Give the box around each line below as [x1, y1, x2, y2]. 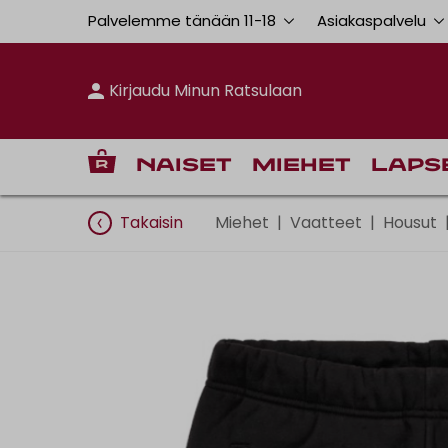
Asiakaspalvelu [316, 10, 430, 31]
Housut [383, 210, 437, 234]
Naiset [136, 156, 232, 175]
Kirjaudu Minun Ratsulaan [109, 78, 303, 102]
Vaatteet [290, 210, 362, 234]
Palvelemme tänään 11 [88, 10, 254, 31]
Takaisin [120, 210, 183, 234]
